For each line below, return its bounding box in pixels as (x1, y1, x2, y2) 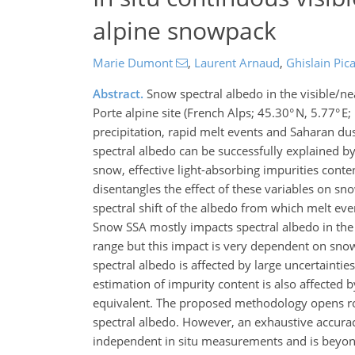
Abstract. (93, 86, 143, 101)
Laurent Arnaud (193, 55, 280, 71)
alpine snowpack (93, 13, 277, 47)
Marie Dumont (93, 55, 173, 71)
